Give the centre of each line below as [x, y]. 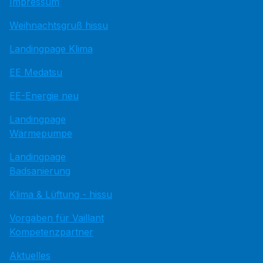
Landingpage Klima [51, 49]
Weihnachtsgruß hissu [59, 26]
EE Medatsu [36, 73]
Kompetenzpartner [51, 232]
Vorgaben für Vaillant [57, 218]
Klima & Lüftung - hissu [61, 195]
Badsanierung [40, 171]
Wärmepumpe [41, 134]
